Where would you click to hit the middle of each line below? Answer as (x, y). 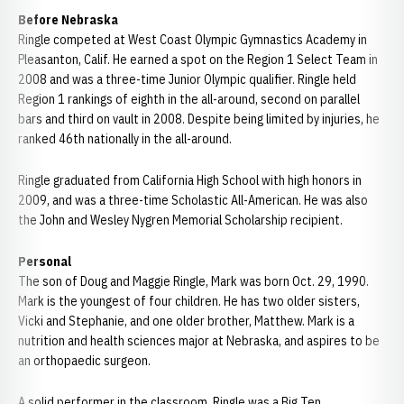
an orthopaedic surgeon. (86, 361)
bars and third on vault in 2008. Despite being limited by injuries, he (199, 119)
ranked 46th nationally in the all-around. (125, 139)
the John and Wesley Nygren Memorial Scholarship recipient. (180, 220)
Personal (45, 262)
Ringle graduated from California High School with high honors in (190, 180)
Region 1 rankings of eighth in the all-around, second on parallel (189, 99)
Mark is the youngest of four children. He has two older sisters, (189, 301)
